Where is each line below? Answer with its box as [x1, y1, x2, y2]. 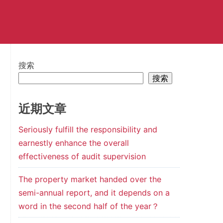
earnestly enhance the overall [18, 138, 129, 148]
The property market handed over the [18, 174, 161, 184]
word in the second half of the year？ [18, 201, 159, 211]
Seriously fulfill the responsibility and [18, 124, 157, 134]
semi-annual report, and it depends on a [18, 188, 170, 198]
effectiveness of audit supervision [18, 151, 146, 161]
